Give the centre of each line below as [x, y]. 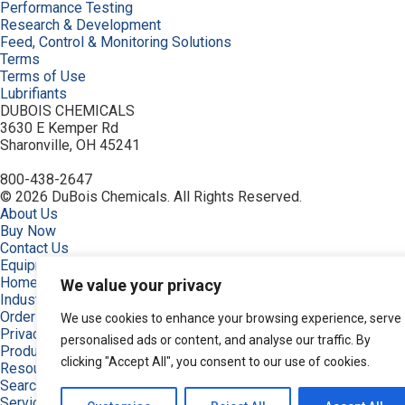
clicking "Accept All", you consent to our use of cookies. [215, 362]
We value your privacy [141, 285]
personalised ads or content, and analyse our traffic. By [216, 340]
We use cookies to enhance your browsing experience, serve [231, 318]
